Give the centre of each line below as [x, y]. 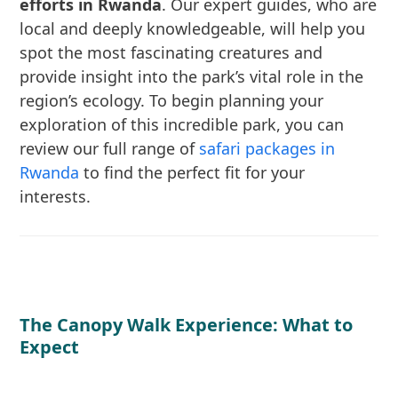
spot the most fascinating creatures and [171, 52]
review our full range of [110, 148]
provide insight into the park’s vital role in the [192, 76]
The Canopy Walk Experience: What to [187, 325]
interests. [56, 196]
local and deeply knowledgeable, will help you [193, 28]
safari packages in [267, 148]
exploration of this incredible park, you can [182, 124]
